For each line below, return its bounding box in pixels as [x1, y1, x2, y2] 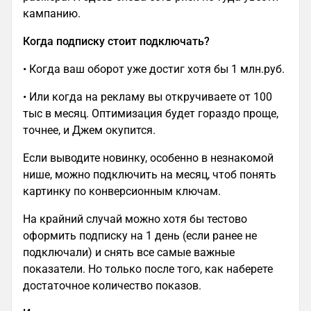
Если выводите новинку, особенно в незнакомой [23, 151, 274, 165]
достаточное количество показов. [23, 279, 204, 293]
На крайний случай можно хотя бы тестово [23, 212, 247, 226]
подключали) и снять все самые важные [23, 246, 235, 260]
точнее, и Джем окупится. [23, 124, 158, 137]
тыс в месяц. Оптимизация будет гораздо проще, [23, 107, 278, 121]
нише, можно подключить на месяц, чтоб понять [23, 168, 276, 182]
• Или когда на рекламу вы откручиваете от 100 [23, 90, 272, 104]
